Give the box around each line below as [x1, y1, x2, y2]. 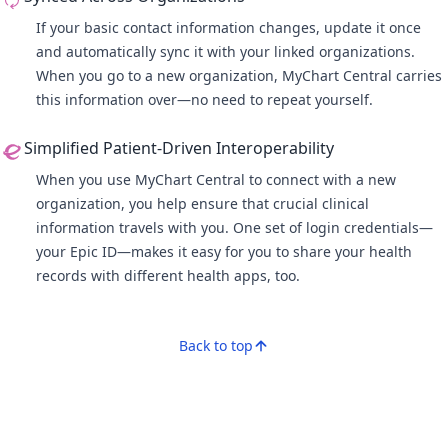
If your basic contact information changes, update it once [36, 18, 421, 37]
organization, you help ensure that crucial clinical [36, 194, 369, 213]
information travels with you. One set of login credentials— [36, 218, 433, 237]
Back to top [179, 336, 253, 355]
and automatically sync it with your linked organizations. [36, 42, 415, 61]
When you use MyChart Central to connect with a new [36, 170, 396, 189]
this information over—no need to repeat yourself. [36, 90, 373, 109]
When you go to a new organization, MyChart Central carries [36, 66, 442, 85]
